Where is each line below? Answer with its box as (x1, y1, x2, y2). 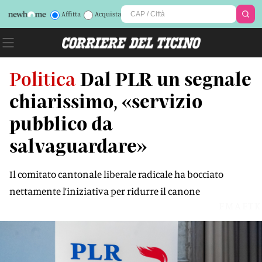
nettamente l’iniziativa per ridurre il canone (9, 185, 200, 197)
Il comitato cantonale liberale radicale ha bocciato (9, 168, 223, 180)
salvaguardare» (9, 134, 147, 156)
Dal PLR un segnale (80, 67, 251, 89)
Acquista (94, 9, 121, 18)
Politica (9, 67, 75, 89)
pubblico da (9, 112, 113, 134)
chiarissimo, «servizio (9, 89, 202, 112)
